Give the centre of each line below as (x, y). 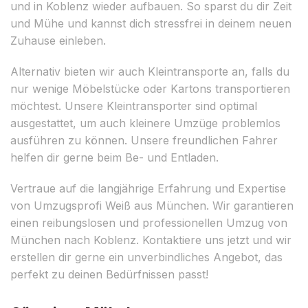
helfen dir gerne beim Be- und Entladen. (114, 157)
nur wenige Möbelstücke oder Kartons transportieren (150, 88)
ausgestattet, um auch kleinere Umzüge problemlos (145, 123)
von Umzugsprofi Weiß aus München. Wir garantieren (152, 205)
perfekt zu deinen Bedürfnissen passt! (109, 274)
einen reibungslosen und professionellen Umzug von (149, 222)
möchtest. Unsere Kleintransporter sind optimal (134, 106)
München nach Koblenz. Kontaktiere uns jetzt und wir (151, 240)
